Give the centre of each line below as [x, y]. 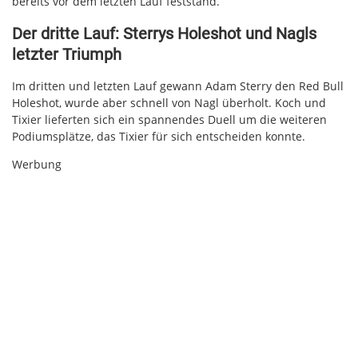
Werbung [37, 165]
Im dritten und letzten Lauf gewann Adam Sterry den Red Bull [178, 86]
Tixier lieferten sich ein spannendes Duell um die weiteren [169, 120]
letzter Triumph [67, 54]
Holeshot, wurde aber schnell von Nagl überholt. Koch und [169, 103]
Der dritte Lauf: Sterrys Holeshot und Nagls [164, 33]
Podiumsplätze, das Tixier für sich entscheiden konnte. [159, 137]
